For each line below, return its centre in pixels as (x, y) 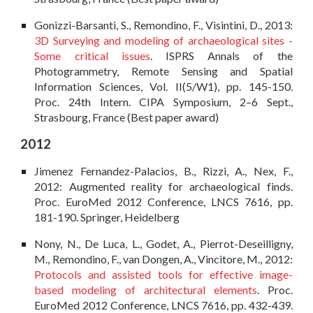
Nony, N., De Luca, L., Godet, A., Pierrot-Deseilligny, (163, 244)
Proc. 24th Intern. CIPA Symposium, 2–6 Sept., (163, 102)
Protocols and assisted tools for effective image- (163, 275)
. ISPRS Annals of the (221, 56)
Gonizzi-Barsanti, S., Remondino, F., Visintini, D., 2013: (163, 25)
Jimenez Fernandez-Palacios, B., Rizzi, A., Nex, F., (163, 171)
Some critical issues (92, 56)
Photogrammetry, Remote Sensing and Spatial (163, 71)
